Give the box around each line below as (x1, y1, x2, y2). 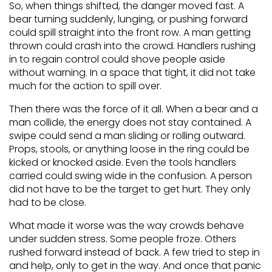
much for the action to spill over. (9, 79, 161, 93)
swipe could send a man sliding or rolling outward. (9, 129, 245, 143)
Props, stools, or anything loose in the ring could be (9, 142, 250, 156)
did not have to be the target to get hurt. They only (9, 182, 251, 196)
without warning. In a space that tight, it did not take (9, 66, 256, 80)
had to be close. (9, 195, 86, 209)
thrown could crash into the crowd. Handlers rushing (9, 39, 256, 53)
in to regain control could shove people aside (9, 52, 225, 66)
